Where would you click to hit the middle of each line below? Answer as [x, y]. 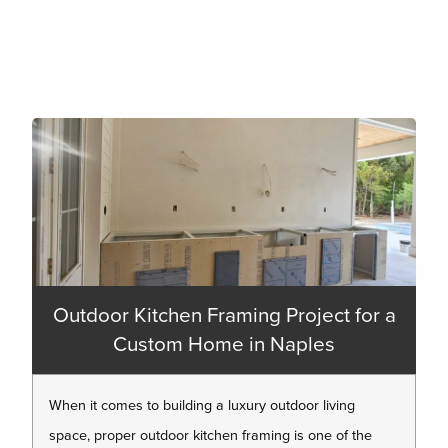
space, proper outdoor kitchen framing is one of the [210, 435]
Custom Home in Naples [224, 344]
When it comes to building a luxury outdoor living [202, 405]
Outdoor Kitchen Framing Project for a [224, 315]
